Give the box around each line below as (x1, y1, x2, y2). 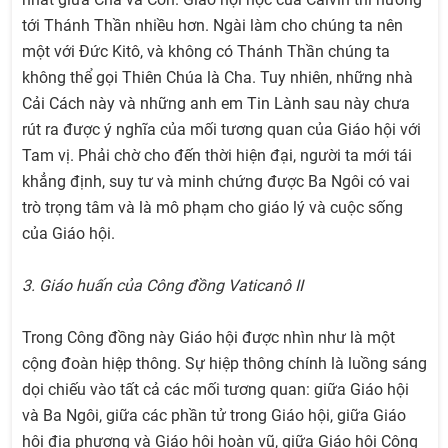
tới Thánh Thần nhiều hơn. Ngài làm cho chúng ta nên (22, 16, 403, 36)
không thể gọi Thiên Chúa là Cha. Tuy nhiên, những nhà (22, 68, 413, 88)
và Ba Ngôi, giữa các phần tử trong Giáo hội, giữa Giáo (22, 406, 406, 426)
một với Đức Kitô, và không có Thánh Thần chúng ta (22, 42, 390, 62)
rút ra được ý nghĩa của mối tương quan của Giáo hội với (22, 120, 421, 140)
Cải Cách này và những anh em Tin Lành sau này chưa (22, 94, 410, 114)
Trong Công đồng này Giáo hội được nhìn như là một (22, 328, 395, 348)
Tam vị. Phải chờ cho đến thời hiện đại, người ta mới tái (22, 146, 412, 166)
